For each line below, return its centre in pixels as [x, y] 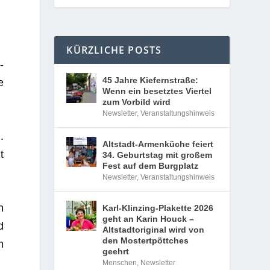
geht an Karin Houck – [149, 219]
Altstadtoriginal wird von [154, 230]
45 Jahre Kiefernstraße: [151, 80]
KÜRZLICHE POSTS [114, 50]
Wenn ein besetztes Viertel [157, 91]
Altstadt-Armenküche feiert [158, 144]
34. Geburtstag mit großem [158, 155]
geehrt [116, 251]
